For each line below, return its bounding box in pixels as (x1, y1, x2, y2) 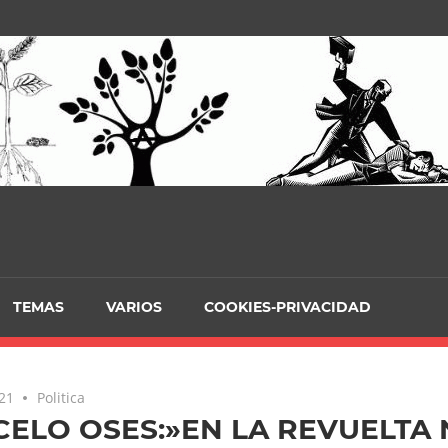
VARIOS (106, 298, 162, 316)
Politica (37, 387, 86, 407)
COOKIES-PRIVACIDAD (204, 298, 371, 316)
